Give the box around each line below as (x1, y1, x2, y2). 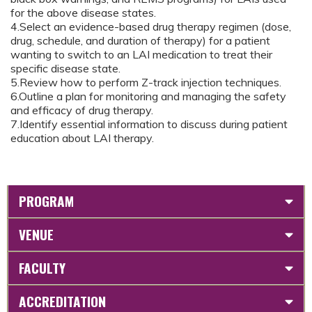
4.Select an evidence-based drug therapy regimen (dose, (10, 19, 291, 33)
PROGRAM (19, 190, 74, 211)
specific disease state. (10, 61, 123, 75)
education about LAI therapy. (10, 130, 157, 145)
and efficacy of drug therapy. (10, 102, 156, 117)
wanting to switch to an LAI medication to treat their (10, 47, 272, 61)
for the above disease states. (10, 5, 159, 19)
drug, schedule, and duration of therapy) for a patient (10, 33, 270, 47)
